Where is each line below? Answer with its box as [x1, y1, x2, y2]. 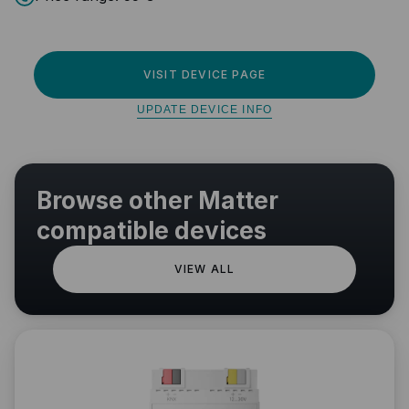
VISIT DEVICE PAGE [142, 67, 267, 81]
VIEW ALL [173, 261, 236, 276]
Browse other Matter [37, 185, 278, 215]
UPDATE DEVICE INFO [136, 102, 273, 116]
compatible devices [37, 215, 267, 245]
